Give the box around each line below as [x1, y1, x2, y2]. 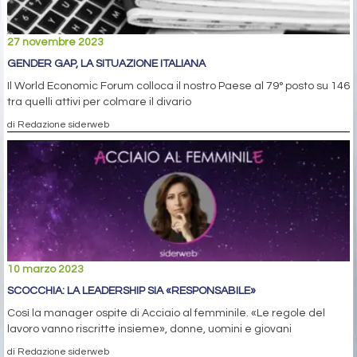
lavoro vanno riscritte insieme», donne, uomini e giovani [7, 323, 292, 335]
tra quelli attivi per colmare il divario [7, 96, 191, 108]
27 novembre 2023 [7, 36, 104, 48]
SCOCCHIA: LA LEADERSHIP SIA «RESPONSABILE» [7, 284, 256, 296]
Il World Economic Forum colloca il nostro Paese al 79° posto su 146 [7, 80, 350, 92]
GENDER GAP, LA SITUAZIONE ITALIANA [7, 57, 206, 69]
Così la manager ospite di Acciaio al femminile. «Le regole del [7, 307, 325, 319]
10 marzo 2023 [7, 263, 84, 275]
